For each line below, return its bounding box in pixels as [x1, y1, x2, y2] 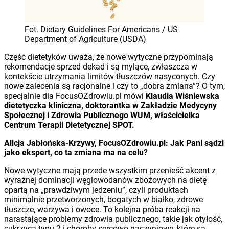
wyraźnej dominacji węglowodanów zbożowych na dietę [4, 175, 207, 185]
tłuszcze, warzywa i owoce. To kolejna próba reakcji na [4, 204, 200, 214]
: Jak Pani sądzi [166, 138, 224, 148]
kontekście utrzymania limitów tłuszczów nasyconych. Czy [4, 71, 215, 81]
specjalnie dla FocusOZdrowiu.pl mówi [4, 90, 146, 101]
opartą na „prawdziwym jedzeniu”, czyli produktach [4, 185, 188, 195]
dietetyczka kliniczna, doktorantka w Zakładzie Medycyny [4, 100, 217, 110]
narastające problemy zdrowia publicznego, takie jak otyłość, [4, 214, 222, 224]
